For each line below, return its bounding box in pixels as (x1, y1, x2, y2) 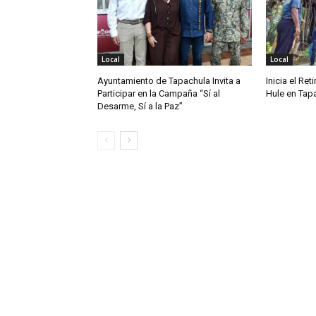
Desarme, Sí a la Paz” (97, 101, 183, 112)
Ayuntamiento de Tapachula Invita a (97, 75, 241, 87)
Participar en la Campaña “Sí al (97, 88, 220, 99)
